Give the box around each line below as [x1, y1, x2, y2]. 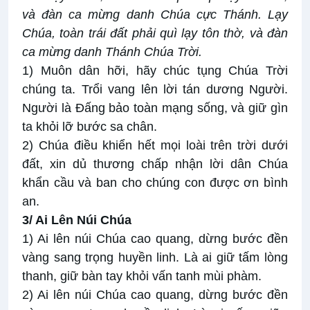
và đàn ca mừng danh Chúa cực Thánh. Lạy [22, 8, 288, 22]
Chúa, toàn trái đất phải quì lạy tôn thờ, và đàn [22, 26, 288, 41]
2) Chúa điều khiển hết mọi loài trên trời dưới [22, 138, 288, 153]
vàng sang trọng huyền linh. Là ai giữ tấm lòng [22, 250, 288, 265]
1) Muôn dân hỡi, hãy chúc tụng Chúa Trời [22, 64, 288, 78]
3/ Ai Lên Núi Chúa [22, 213, 131, 228]
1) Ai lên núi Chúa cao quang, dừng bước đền [22, 232, 288, 246]
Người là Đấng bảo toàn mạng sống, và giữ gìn [22, 101, 288, 116]
